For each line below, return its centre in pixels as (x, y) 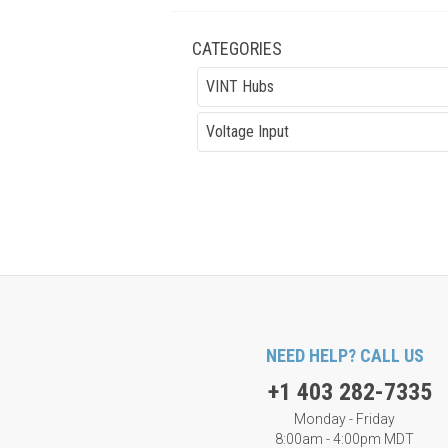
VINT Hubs (240, 86)
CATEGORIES (237, 48)
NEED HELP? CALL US (344, 355)
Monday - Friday (345, 418)
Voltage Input (247, 131)
